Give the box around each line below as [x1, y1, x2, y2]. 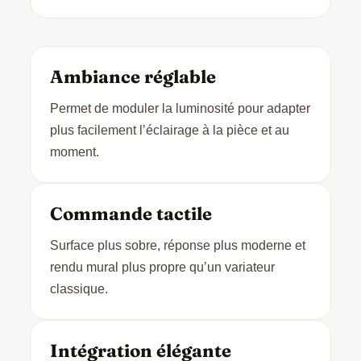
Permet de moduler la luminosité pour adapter [49, 101, 310, 115]
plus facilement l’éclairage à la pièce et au [49, 122, 289, 137]
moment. [49, 144, 99, 159]
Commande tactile [49, 201, 212, 225]
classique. [49, 281, 108, 296]
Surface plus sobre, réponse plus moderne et [49, 238, 305, 252]
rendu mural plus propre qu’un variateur [49, 259, 275, 274]
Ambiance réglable [49, 64, 216, 88]
